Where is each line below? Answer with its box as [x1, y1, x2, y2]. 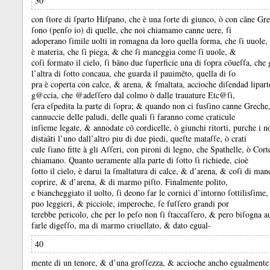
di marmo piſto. [108, 176, 165, 187]
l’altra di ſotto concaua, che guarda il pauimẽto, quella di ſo [31, 67, 236, 79]
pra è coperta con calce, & [31, 78, 123, 90]
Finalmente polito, [165, 176, 228, 187]
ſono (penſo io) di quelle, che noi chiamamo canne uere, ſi [31, 24, 231, 36]
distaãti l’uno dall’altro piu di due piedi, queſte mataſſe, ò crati [31, 133, 246, 144]
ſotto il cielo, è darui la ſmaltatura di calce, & [31, 165, 190, 177]
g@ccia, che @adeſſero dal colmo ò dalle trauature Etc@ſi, [31, 89, 235, 101]
